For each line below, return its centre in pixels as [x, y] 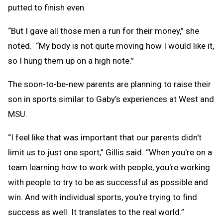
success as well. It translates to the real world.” [96, 212]
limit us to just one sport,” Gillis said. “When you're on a [110, 152]
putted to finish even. [47, 7]
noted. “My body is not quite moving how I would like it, [111, 46]
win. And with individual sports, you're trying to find [103, 197]
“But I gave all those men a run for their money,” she [104, 31]
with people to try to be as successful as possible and [108, 182]
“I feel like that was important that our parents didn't [105, 137]
